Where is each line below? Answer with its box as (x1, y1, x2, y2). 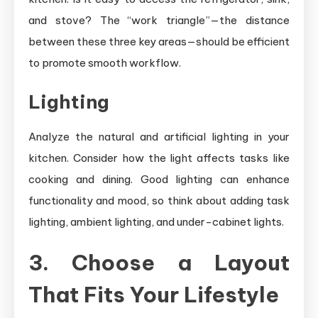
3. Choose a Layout (28, 249, 290, 276)
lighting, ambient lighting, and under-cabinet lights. (28, 215, 284, 229)
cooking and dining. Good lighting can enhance (28, 172, 290, 186)
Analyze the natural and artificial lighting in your (28, 130, 290, 143)
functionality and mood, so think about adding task (28, 194, 290, 207)
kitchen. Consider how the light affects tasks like (28, 151, 290, 165)
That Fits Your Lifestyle (28, 281, 279, 308)
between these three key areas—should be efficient (28, 35, 290, 48)
